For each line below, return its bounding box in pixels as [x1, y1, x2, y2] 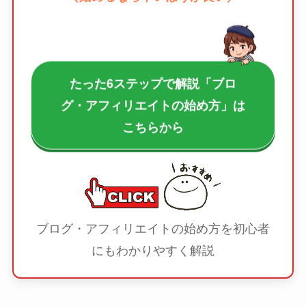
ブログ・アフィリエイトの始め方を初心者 [36, 218, 270, 236]
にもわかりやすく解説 [92, 240, 214, 258]
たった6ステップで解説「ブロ [70, 66, 236, 84]
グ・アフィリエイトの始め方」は [61, 87, 245, 106]
